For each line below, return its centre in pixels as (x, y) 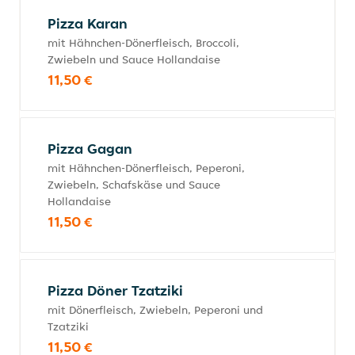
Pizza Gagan (90, 149)
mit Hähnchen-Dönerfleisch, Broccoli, (143, 43)
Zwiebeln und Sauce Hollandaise (134, 59)
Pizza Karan (88, 23)
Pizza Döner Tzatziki (115, 290)
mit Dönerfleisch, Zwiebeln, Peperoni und (155, 310)
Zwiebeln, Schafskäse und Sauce (134, 185)
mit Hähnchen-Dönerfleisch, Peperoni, (146, 168)
